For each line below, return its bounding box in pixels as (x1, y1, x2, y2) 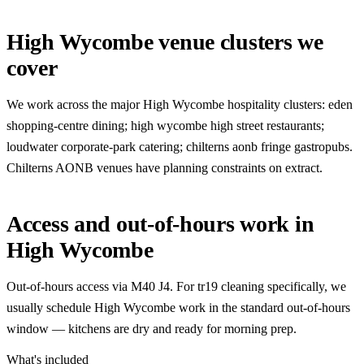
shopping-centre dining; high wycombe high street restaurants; (6, 119, 324, 132)
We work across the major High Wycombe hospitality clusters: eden (6, 97, 353, 111)
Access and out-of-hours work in (6, 211, 314, 236)
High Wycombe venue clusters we (6, 29, 323, 54)
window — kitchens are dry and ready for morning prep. (6, 322, 297, 336)
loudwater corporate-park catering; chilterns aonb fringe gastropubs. (6, 140, 353, 154)
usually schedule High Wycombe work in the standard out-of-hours (6, 301, 350, 314)
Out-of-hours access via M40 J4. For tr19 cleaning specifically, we (6, 279, 346, 293)
